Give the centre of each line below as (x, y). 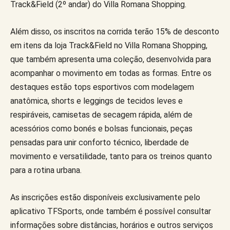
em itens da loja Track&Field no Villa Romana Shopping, (109, 45)
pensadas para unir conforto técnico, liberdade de (100, 142)
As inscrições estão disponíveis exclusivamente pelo (105, 197)
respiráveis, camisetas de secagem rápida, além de (101, 114)
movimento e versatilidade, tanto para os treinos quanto (111, 156)
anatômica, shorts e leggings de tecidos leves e (97, 101)
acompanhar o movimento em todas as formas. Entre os (111, 73)
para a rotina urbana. (46, 170)
